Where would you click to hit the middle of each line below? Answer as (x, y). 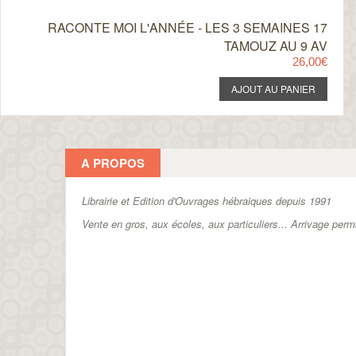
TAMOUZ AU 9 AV (275, 46)
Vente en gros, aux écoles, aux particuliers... (186, 224)
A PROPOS (113, 163)
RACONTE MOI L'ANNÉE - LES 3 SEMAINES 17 (187, 27)
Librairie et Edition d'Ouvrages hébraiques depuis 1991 (207, 201)
